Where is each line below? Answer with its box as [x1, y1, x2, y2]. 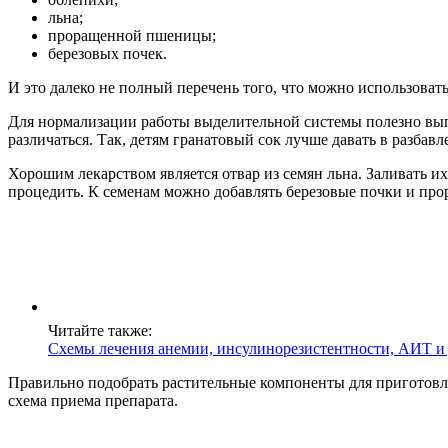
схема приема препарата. [8, 391, 178, 409]
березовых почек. [48, 44, 167, 62]
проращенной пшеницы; [48, 26, 216, 44]
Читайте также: [48, 321, 152, 339]
